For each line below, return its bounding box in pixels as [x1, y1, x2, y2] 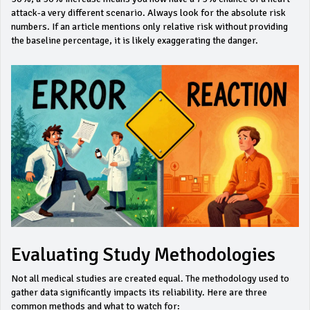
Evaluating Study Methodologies [11, 243, 275, 266]
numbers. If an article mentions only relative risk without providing [11, 21, 288, 33]
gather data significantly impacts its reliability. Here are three [11, 286, 267, 298]
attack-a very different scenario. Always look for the [11, 7, 231, 19]
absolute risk [231, 7, 286, 19]
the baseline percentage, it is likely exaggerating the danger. [11, 35, 258, 46]
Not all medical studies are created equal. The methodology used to [11, 273, 289, 284]
